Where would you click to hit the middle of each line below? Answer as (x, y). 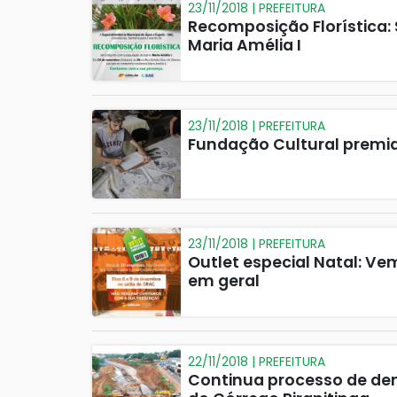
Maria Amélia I (245, 45)
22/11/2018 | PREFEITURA (257, 361)
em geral (224, 280)
